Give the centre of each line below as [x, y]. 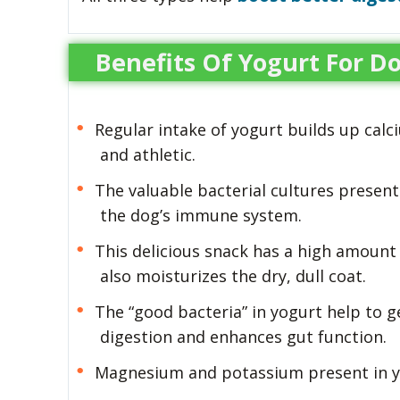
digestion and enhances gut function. [243, 336]
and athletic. [147, 154]
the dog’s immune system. [200, 215]
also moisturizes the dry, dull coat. [233, 275]
